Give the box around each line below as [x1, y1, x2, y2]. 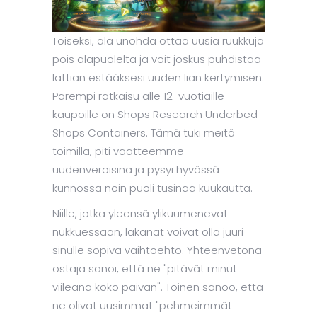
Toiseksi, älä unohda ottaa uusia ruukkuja [52, 33, 264, 49]
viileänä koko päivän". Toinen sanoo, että [52, 279, 263, 295]
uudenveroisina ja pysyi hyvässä [52, 162, 219, 178]
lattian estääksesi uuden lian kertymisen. [52, 70, 264, 86]
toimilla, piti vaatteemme [52, 144, 184, 159]
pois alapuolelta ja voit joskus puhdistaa [52, 52, 261, 67]
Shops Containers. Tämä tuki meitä [52, 125, 235, 141]
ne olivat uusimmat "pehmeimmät [52, 298, 232, 313]
